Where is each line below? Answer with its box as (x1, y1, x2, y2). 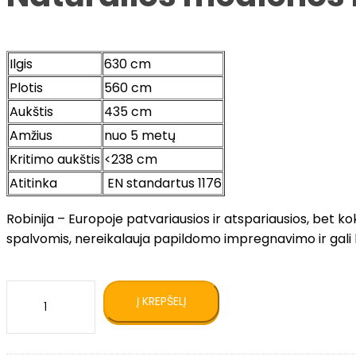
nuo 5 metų (104, 126, 176, 145)
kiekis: (6, 300, 41, 319)
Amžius (10, 126, 52, 145)
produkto (6, 281, 64, 299)
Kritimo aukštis (10, 150, 100, 168)
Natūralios (6, 320, 69, 339)
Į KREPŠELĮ (137, 293, 186, 309)
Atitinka (10, 174, 57, 192)
